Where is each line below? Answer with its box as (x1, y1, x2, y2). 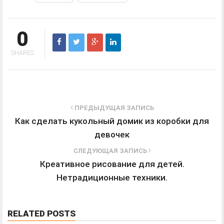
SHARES (10, 49, 34, 56)
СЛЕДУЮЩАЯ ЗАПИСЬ (73, 147, 148, 154)
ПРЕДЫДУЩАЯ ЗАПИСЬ (72, 104, 154, 111)
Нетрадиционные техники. (56, 172, 167, 182)
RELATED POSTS (7, 208, 75, 218)
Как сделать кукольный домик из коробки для (15, 116, 209, 126)
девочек (94, 129, 129, 139)
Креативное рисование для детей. (39, 159, 184, 169)
